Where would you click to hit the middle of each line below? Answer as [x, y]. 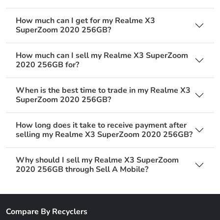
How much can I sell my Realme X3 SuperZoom [102, 56]
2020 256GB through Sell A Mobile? [82, 170]
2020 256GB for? [47, 65]
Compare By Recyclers [47, 212]
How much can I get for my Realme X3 [85, 21]
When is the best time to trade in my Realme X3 [103, 91]
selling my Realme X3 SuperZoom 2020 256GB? [104, 135]
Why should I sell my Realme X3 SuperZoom [97, 160]
